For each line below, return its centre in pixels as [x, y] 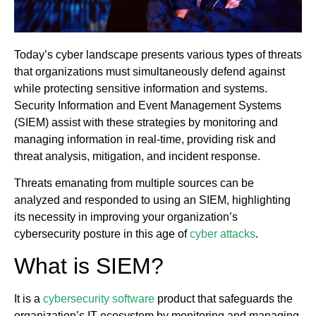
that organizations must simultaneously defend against [150, 71]
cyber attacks [223, 234]
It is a [29, 299]
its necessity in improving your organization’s [126, 217]
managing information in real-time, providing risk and [145, 139]
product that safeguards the [224, 299]
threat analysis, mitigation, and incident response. [137, 156]
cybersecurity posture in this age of [102, 234]
